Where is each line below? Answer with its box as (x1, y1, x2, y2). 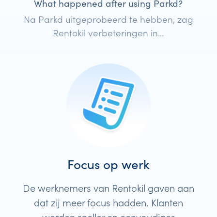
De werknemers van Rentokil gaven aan (22, 180, 194, 194)
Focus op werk (67, 155, 150, 173)
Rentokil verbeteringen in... (53, 26, 164, 39)
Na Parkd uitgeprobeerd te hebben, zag (23, 12, 193, 26)
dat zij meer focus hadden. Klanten (33, 195, 183, 209)
